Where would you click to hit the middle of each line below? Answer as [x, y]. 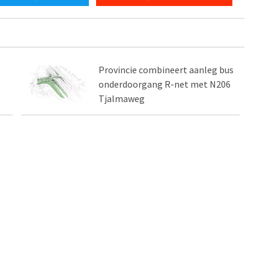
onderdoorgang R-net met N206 [165, 84]
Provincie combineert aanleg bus [166, 70]
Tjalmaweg [122, 99]
